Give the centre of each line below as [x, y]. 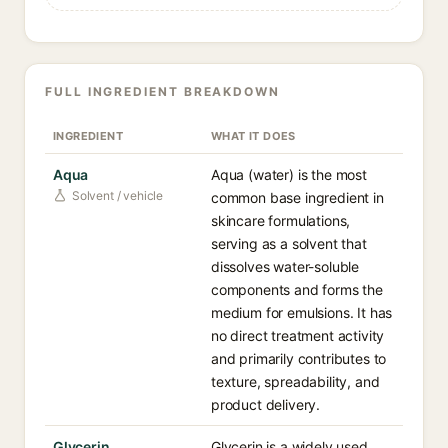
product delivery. [266, 404]
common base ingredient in [297, 197]
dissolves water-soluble [285, 266]
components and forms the [297, 289]
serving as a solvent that [289, 243]
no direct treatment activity [298, 335]
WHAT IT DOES [253, 136]
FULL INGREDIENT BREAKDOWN [162, 91]
